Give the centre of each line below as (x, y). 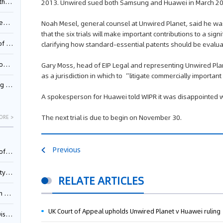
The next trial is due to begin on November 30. (112, 117)
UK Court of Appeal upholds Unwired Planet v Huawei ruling (135, 211)
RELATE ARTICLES (101, 181)
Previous (67, 150)
